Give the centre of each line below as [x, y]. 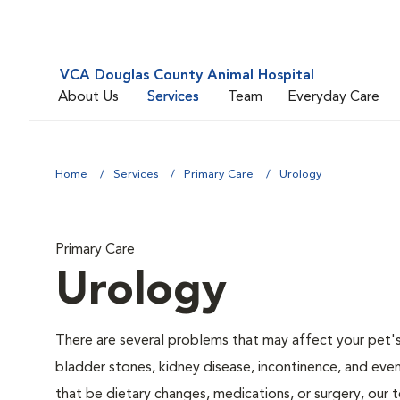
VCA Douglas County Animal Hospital [187, 76]
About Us [88, 97]
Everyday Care [333, 97]
